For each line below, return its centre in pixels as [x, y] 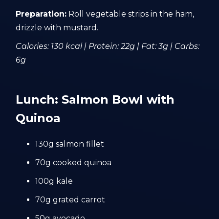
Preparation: [41, 14]
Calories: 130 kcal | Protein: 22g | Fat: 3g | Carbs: [108, 46]
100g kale [54, 181]
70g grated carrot [70, 200]
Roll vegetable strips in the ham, [131, 14]
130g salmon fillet [70, 144]
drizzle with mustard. [57, 28]
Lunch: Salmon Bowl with [95, 99]
